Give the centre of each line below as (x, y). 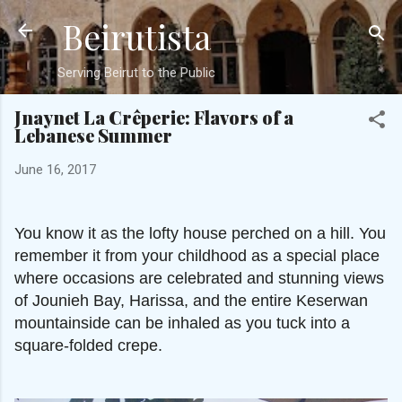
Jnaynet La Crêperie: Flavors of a (154, 117)
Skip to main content (201, 22)
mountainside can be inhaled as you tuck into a (182, 323)
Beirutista (136, 36)
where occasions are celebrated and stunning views (199, 278)
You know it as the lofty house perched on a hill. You (200, 233)
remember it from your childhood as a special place (197, 255)
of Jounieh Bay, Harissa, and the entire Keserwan (191, 300)
